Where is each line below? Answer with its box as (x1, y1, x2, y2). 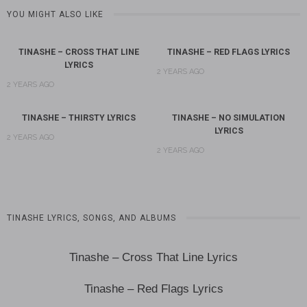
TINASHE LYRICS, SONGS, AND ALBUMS (7, 212, 176, 223)
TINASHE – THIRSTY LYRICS (21, 112, 136, 123)
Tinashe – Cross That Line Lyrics (69, 250, 238, 264)
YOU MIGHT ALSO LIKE (7, 9, 103, 19)
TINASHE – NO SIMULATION (172, 112, 285, 123)
